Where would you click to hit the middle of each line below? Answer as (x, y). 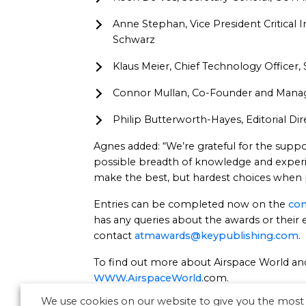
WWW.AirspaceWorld (148, 278)
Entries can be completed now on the (191, 204)
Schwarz (135, 40)
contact (114, 236)
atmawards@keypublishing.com (217, 236)
